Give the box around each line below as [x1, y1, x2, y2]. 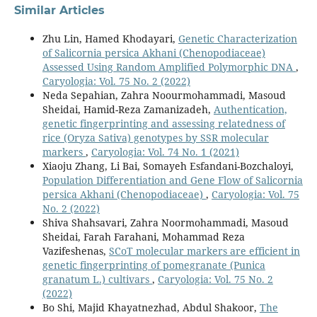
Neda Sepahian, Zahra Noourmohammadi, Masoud [42, 88, 286, 102]
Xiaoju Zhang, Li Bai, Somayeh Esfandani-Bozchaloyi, [42, 158, 294, 173]
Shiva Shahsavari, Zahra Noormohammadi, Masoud [42, 215, 289, 229]
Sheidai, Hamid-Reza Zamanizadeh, [42, 102, 214, 116]
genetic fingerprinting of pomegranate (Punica [42, 258, 265, 272]
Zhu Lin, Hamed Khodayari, [42, 31, 178, 45]
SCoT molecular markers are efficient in [108, 243, 300, 258]
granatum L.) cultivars [42, 272, 152, 286]
